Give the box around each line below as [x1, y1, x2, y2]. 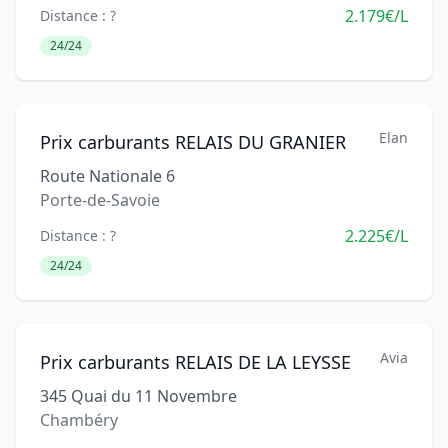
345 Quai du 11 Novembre [40, 385, 237, 407]
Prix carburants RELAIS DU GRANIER [40, 130, 346, 154]
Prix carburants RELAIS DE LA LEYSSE [40, 350, 351, 374]
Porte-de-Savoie [40, 189, 160, 211]
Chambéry [40, 409, 118, 431]
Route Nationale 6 [40, 165, 175, 187]
